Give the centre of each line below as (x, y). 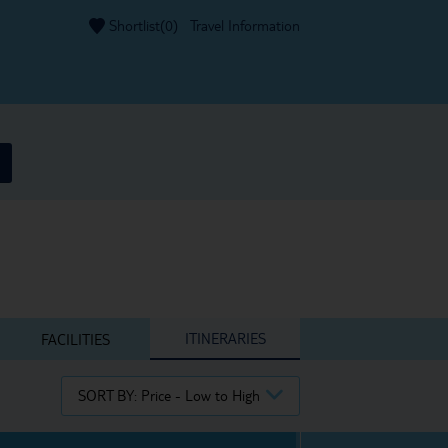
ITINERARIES (225, 338)
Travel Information (245, 25)
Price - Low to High (200, 395)
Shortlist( (137, 25)
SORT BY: (109, 395)
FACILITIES (75, 339)
